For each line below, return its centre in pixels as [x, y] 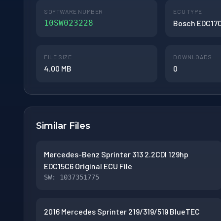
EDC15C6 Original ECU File [88, 166]
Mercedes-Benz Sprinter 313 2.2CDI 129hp [116, 154]
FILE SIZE [58, 56]
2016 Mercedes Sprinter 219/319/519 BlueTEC [122, 211]
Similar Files [63, 126]
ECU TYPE [188, 11]
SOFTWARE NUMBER [74, 11]
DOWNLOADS [193, 56]
